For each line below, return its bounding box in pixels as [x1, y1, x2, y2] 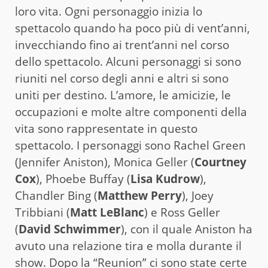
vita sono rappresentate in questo [15, 120, 197, 136]
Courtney [194, 154, 246, 170]
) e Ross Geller [144, 204, 220, 220]
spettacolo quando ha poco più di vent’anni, [15, 20, 250, 36]
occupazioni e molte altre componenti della [15, 103, 247, 120]
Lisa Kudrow [130, 170, 200, 187]
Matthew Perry [98, 187, 182, 203]
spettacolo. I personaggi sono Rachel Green [15, 137, 246, 153]
